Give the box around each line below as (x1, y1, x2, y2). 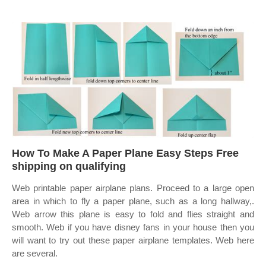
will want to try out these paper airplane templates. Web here (12, 235, 254, 245)
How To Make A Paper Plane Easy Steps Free (12, 147, 239, 159)
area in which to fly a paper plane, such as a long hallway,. (12, 196, 254, 206)
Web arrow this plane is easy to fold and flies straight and (12, 209, 254, 219)
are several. (12, 248, 58, 258)
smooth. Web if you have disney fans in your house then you (12, 222, 254, 232)
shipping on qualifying (12, 160, 126, 172)
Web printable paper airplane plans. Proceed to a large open (12, 183, 254, 193)
